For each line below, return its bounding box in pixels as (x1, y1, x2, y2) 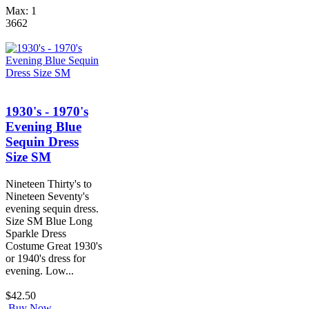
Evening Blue (6, 119, 81, 134)
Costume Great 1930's (6, 239, 102, 252)
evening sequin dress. (6, 202, 99, 215)
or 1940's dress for (6, 252, 86, 264)
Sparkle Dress (6, 227, 66, 239)
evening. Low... (6, 264, 74, 277)
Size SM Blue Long (6, 215, 92, 227)
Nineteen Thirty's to (6, 177, 92, 190)
